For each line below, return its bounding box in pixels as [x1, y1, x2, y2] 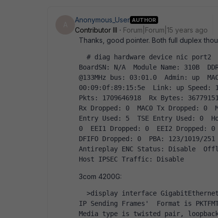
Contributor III [75, 26, 117, 34]
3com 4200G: [79, 172, 122, 181]
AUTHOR [132, 16, 156, 23]
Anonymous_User [75, 16, 130, 24]
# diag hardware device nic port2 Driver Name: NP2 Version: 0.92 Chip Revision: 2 [79, 53, 87, 61]
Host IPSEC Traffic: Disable [79, 155, 192, 163]
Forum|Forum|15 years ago [123, 26, 208, 34]
